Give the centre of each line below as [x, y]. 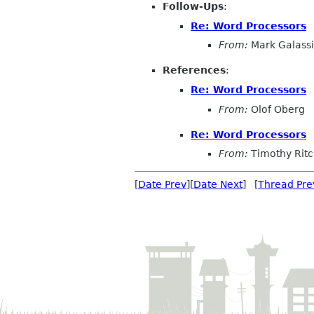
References [194, 70]
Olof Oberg [277, 109]
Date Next [218, 185]
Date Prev [162, 185]
